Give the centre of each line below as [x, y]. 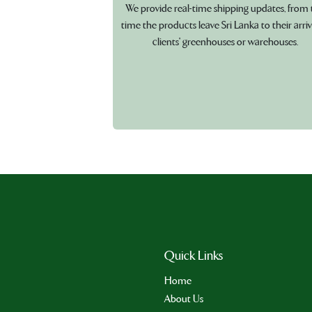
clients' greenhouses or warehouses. [226, 42]
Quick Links [194, 256]
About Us [184, 298]
